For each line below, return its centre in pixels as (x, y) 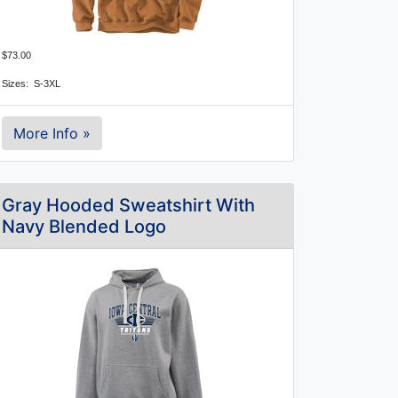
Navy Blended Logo (84, 227)
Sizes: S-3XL (31, 84)
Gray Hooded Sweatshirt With (128, 205)
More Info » (52, 133)
